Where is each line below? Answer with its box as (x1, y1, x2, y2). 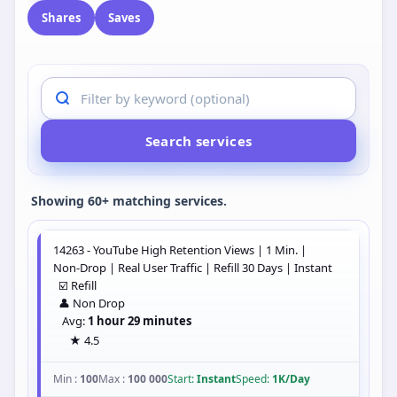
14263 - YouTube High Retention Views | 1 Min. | (53, 242, 307, 259)
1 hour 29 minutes (88, 313, 191, 330)
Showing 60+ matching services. (31, 192, 227, 210)
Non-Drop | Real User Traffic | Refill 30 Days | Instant (53, 260, 332, 276)
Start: (167, 371, 197, 387)
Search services (144, 132, 253, 151)
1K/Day (272, 371, 310, 387)
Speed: (236, 371, 272, 387)
